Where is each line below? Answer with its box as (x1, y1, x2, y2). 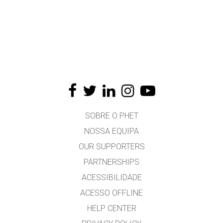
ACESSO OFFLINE (80, 188, 143, 198)
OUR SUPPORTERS (78, 142, 145, 151)
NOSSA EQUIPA (84, 126, 139, 136)
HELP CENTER (87, 204, 136, 213)
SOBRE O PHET (85, 111, 138, 120)
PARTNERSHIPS (84, 157, 139, 167)
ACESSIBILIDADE (81, 173, 142, 182)
